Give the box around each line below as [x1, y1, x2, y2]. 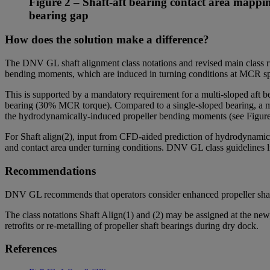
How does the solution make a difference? [5, 33, 209, 46]
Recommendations [5, 164, 96, 177]
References [5, 242, 57, 256]
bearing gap [29, 8, 89, 22]
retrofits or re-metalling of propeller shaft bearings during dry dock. [5, 220, 266, 231]
